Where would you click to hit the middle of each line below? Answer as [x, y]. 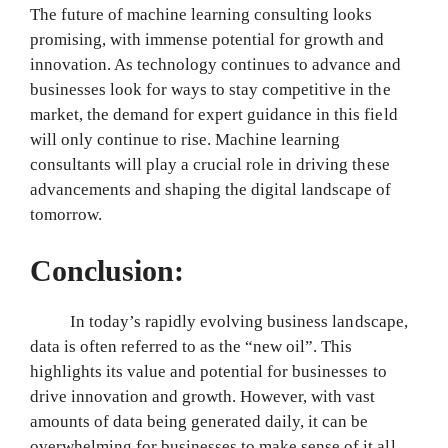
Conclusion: [111, 270]
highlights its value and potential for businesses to [208, 371]
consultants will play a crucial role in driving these [210, 165]
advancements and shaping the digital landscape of [211, 190]
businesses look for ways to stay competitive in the [210, 90]
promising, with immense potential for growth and [207, 40]
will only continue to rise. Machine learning [185, 140]
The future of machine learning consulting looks [201, 15]
